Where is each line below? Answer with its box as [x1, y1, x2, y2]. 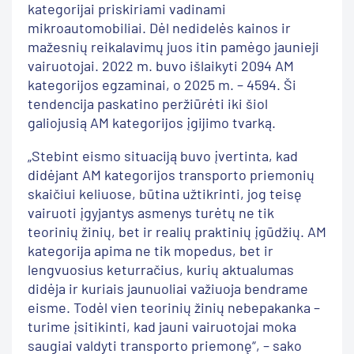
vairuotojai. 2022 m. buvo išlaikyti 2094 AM [28, 56, 294, 74]
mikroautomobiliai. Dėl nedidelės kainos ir [28, 18, 291, 36]
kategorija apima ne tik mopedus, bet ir [28, 241, 273, 259]
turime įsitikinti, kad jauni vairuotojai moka [28, 317, 296, 335]
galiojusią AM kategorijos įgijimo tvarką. [28, 113, 276, 131]
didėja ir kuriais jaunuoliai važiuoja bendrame [28, 279, 308, 297]
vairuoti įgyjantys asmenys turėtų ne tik [28, 203, 274, 221]
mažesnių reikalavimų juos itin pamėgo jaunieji [28, 37, 319, 55]
